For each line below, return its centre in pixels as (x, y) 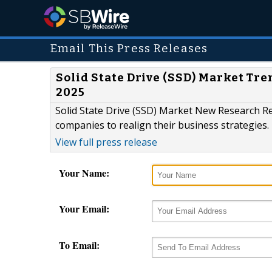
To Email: (79, 245)
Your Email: (84, 209)
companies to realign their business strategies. (162, 125)
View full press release (106, 142)
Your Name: (84, 173)
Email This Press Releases (129, 49)
